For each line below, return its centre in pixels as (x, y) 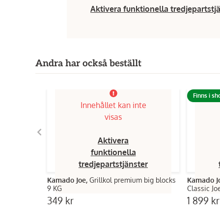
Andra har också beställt (88, 64)
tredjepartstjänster (113, 164)
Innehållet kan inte (113, 105)
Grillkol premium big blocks (133, 180)
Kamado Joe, (68, 180)
